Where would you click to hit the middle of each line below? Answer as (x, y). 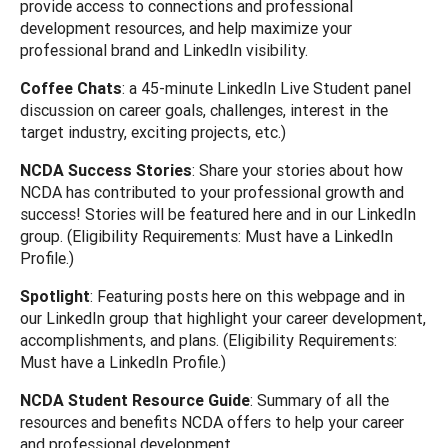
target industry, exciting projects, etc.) (155, 131)
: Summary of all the (319, 399)
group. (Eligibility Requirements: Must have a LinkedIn (206, 235)
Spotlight (55, 295)
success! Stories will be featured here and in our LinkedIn (218, 213)
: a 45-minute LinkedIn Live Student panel (266, 87)
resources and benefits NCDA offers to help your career (212, 421)
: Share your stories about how (297, 169)
